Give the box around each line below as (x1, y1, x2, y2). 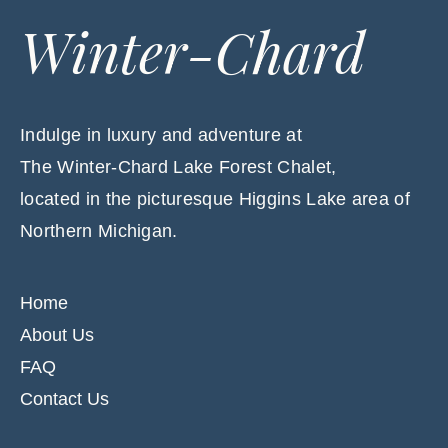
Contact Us (20, 389, 109, 409)
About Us (20, 325, 94, 345)
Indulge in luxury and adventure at (20, 125, 302, 145)
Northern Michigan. (20, 221, 178, 241)
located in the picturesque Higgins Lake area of (20, 189, 411, 209)
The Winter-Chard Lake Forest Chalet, (20, 157, 337, 177)
